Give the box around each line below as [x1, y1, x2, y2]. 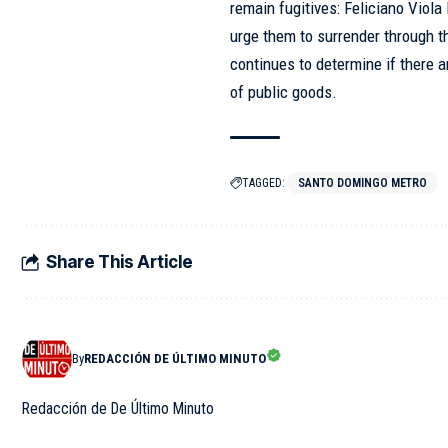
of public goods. [230, 82, 338, 102]
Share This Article [46, 251, 193, 272]
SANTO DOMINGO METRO [298, 176, 428, 190]
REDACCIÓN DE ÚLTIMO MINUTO [84, 351, 266, 366]
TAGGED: [242, 176, 286, 190]
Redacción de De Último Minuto [22, 399, 214, 418]
